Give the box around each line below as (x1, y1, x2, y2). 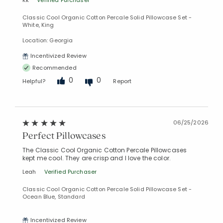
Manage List (86, 134, 125, 142)
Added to (86, 126, 115, 134)
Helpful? (22, 77, 46, 85)
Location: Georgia (22, 36, 73, 45)
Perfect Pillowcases (22, 129, 106, 142)
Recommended (32, 63, 77, 72)
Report (113, 77, 132, 85)
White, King (22, 21, 54, 29)
